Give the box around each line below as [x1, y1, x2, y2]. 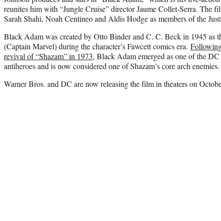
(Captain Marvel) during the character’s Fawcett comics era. [4, 40, 190, 51]
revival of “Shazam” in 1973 [4, 50, 93, 61]
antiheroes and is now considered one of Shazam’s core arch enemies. [4, 60, 220, 71]
